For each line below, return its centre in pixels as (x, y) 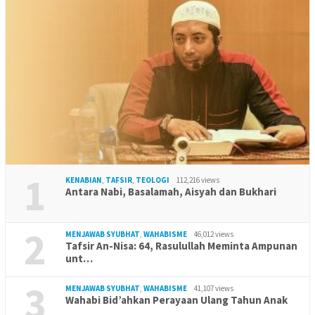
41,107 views (214, 288)
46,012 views (214, 234)
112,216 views (198, 180)
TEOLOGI (153, 180)
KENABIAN (84, 180)
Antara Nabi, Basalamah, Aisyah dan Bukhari (171, 191)
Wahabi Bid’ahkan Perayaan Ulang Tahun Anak (176, 300)
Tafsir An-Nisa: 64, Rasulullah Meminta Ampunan (181, 245)
